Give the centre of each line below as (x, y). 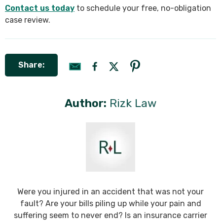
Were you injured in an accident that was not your (110, 192)
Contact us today (40, 8)
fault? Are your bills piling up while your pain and (110, 204)
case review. (28, 20)
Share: (31, 65)
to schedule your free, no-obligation (143, 8)
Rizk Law (133, 103)
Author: (86, 103)
